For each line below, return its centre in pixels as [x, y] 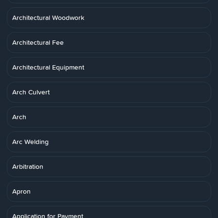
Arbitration [28, 166]
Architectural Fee [38, 42]
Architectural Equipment [48, 67]
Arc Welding [30, 142]
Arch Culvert [31, 92]
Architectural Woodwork [48, 18]
